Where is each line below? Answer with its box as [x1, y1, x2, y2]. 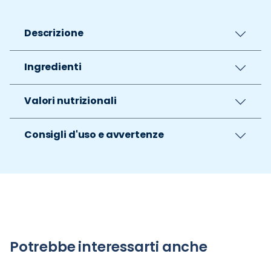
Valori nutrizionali [24, 94, 117, 108]
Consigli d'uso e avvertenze [24, 128, 164, 142]
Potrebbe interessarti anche [10, 237, 207, 256]
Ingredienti [24, 60, 82, 74]
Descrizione [24, 26, 83, 40]
